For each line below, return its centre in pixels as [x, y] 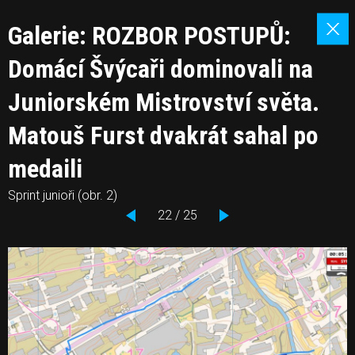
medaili [45, 169]
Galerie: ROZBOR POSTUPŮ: [149, 36]
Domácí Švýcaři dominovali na [160, 69]
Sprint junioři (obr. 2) [63, 195]
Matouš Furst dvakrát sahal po [163, 136]
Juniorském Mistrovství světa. [164, 102]
